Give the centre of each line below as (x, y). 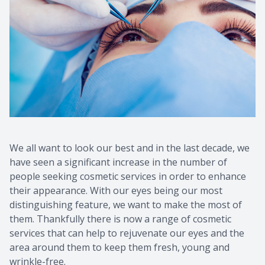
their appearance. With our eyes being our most (116, 190)
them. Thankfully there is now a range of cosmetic (120, 219)
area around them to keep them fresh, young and (119, 247)
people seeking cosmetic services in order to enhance (128, 176)
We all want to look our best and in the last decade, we (130, 148)
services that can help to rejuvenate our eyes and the (127, 233)
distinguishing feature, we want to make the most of (126, 204)
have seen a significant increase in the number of (118, 162)
